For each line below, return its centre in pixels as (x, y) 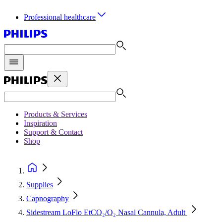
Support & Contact (53, 132)
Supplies (40, 185)
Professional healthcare (60, 17)
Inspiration (40, 123)
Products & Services (55, 114)
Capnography (48, 198)
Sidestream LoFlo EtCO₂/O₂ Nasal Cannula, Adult (107, 212)
